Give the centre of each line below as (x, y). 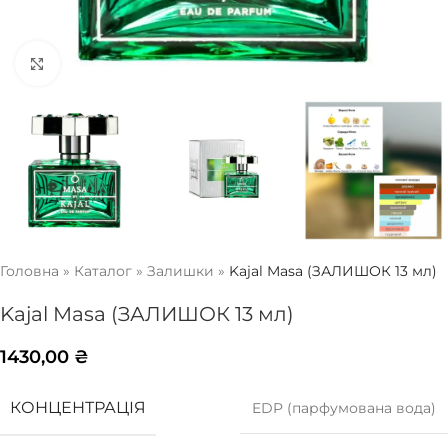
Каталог (103, 271)
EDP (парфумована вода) (344, 408)
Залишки (180, 271)
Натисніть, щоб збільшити (151, 63)
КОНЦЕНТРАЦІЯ (78, 408)
